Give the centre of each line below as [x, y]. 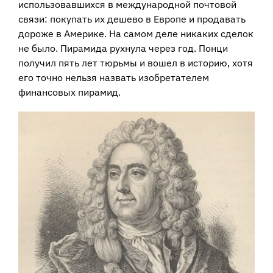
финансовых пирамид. [69, 92]
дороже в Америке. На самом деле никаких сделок [136, 34]
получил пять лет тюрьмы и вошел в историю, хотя [135, 63]
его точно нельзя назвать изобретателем [113, 78]
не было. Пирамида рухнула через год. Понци [123, 48]
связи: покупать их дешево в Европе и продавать [132, 19]
